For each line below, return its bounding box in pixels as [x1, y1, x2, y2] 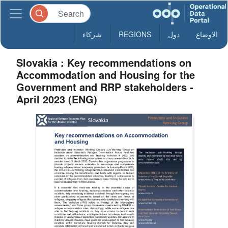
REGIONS [119, 29, 151, 39]
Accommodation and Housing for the [16, 67, 195, 82]
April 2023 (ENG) [16, 92, 98, 106]
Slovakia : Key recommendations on [16, 55, 192, 70]
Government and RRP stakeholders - [16, 79, 194, 94]
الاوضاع [196, 29, 218, 39]
